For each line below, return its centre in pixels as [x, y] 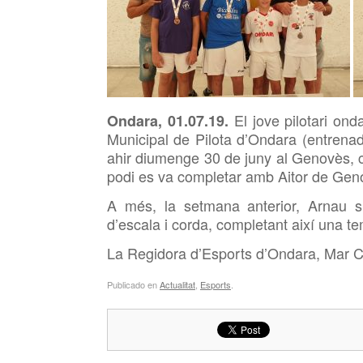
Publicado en [133, 284]
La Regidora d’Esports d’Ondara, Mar [230, 253]
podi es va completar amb [192, 176]
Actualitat [177, 284]
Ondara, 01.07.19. [171, 121]
